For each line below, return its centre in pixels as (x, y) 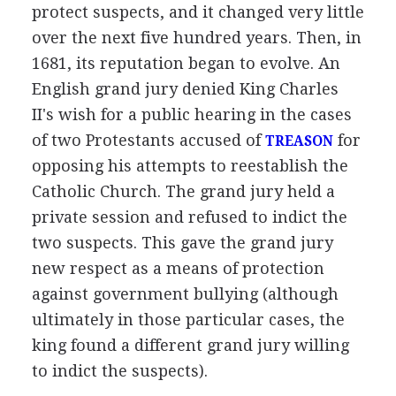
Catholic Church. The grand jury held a (183, 191)
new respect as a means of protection (178, 268)
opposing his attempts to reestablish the (190, 165)
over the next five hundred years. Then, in (196, 37)
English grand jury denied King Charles (185, 88)
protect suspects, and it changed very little (198, 11)
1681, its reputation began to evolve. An (186, 63)
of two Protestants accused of (148, 140)
